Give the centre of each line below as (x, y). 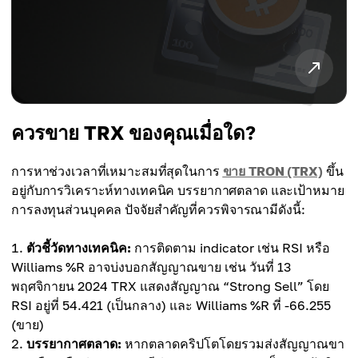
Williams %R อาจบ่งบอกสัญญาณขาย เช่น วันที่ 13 (151, 267)
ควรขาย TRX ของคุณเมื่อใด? (133, 133)
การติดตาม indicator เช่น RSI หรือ (231, 248)
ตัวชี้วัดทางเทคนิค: (79, 248)
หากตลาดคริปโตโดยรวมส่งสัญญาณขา (233, 344)
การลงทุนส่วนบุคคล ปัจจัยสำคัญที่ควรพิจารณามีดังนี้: (158, 210)
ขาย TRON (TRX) (272, 171)
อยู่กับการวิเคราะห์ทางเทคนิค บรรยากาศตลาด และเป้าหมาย (178, 191)
